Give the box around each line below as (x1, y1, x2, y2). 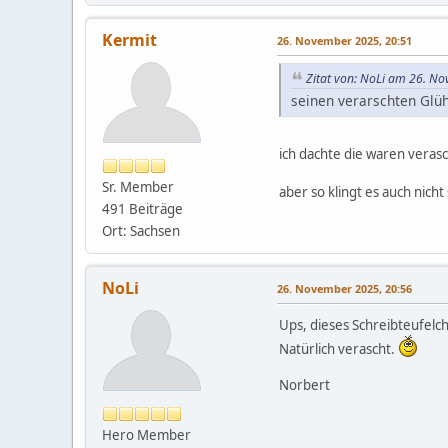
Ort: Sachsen (102, 221, 180, 240)
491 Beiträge (102, 199, 183, 218)
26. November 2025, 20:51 (277, 32, 412, 48)
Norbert (279, 375, 330, 394)
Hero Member (102, 425, 191, 444)
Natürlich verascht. (279, 339, 398, 358)
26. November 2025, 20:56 (277, 280, 412, 296)
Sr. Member (102, 177, 174, 196)
